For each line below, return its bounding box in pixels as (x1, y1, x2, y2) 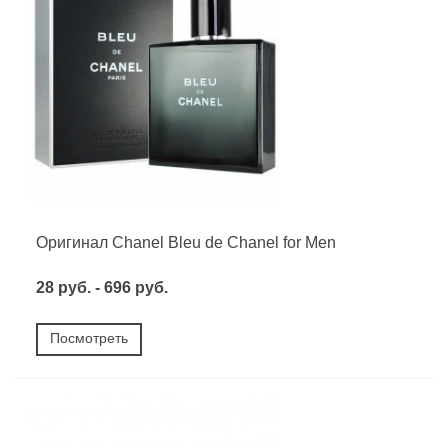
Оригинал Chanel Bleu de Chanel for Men (36, 233, 336, 251)
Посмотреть (50, 329, 128, 346)
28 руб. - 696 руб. (36, 278, 168, 296)
